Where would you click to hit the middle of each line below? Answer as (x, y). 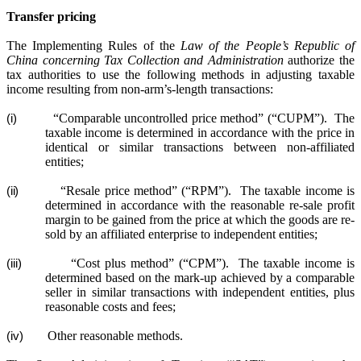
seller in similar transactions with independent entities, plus (200, 292)
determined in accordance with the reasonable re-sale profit (200, 205)
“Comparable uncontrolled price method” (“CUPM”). (188, 118)
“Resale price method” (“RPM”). (144, 191)
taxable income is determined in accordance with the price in (200, 133)
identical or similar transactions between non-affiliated (200, 147)
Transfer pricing (51, 17)
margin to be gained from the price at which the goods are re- (200, 220)
